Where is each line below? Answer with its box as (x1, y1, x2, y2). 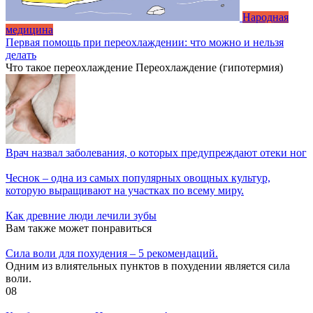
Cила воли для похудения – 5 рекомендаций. (6, 247, 218, 259)
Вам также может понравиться (6, 221, 152, 234)
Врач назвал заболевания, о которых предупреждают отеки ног (6, 146, 307, 159)
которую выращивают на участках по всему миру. (6, 184, 244, 196)
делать (6, 48, 36, 61)
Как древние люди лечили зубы (6, 209, 156, 221)
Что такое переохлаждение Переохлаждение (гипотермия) (6, 61, 283, 73)
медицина (6, 23, 53, 36)
